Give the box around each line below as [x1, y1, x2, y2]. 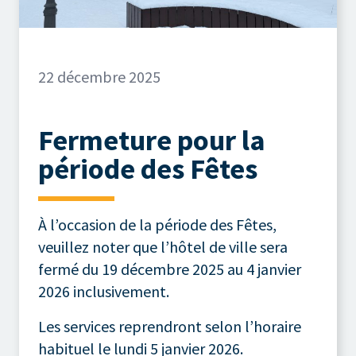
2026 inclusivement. [38, 281, 169, 301]
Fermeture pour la [38, 122, 265, 158]
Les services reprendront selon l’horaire [38, 315, 301, 336]
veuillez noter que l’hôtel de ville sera [38, 236, 288, 257]
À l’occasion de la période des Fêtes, [38, 214, 277, 234]
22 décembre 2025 [38, 66, 161, 87]
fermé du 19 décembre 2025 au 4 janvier [38, 258, 301, 279]
